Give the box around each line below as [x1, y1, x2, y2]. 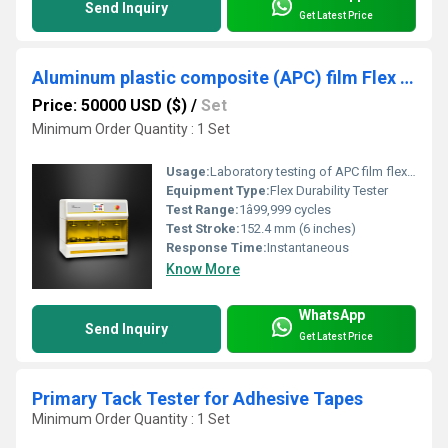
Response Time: [166, 239, 267, 255]
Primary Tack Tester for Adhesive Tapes [32, 387, 363, 409]
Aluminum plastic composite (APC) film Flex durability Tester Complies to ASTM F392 [400, 66, 414, 88]
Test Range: [166, 201, 239, 217]
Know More [166, 260, 240, 277]
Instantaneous [267, 239, 349, 255]
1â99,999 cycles [239, 201, 331, 217]
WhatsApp [299, 307, 365, 324]
